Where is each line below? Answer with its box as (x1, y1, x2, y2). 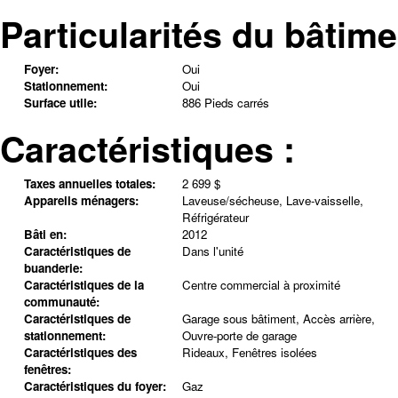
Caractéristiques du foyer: (23, 378, 166, 395)
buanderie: (23, 259, 83, 277)
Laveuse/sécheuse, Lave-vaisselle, (181, 192, 363, 210)
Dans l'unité (181, 243, 243, 260)
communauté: (23, 293, 99, 311)
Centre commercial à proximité (181, 276, 340, 294)
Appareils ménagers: (23, 192, 139, 210)
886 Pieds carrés (181, 93, 269, 111)
